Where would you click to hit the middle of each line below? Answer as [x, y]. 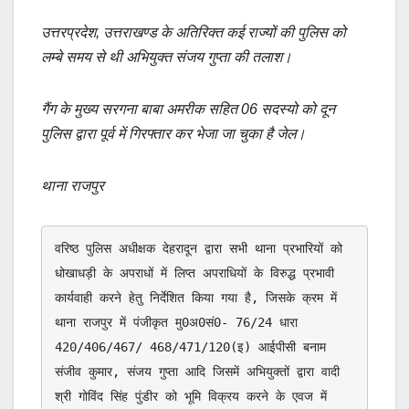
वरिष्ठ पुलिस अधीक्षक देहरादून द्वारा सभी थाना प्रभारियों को [199, 249]
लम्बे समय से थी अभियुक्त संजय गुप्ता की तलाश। [167, 57]
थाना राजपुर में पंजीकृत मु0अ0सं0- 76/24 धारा [176, 323]
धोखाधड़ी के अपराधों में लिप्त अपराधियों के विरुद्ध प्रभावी [194, 273]
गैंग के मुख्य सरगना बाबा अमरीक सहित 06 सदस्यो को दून [188, 109]
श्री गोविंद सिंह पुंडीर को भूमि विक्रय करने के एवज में [191, 397]
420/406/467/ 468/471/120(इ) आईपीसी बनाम [190, 347]
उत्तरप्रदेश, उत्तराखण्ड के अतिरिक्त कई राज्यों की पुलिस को [194, 32]
